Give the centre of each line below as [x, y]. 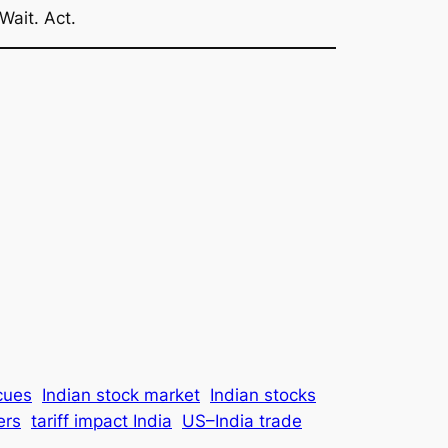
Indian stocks [263, 395]
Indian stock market [121, 395]
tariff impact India [101, 421]
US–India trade [242, 421]
